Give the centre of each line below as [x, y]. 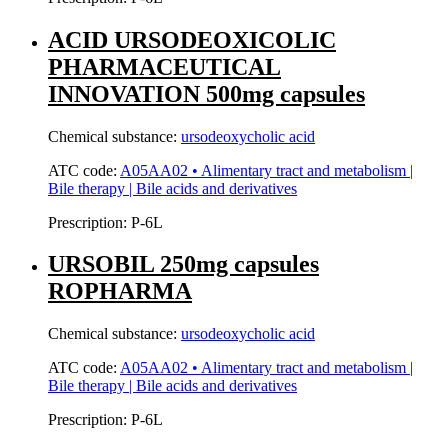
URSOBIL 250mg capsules [183, 264]
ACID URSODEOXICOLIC [192, 39]
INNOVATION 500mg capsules [206, 93]
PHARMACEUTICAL [164, 66]
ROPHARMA [120, 291]
